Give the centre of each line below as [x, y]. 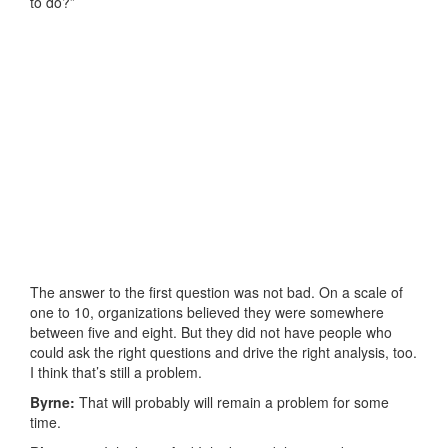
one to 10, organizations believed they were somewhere [207, 312]
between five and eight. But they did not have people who [211, 332]
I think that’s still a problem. [116, 372]
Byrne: [54, 402]
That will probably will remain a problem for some [234, 402]
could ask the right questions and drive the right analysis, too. [223, 352]
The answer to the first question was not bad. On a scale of [216, 292]
